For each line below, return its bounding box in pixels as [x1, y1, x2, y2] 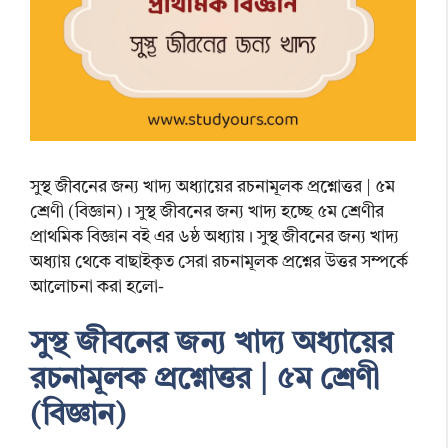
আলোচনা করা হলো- [30, 279, 164, 297]
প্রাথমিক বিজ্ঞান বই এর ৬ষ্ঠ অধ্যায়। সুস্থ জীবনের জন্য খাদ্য [30, 229, 399, 247]
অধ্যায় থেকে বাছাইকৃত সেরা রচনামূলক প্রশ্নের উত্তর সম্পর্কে [30, 254, 408, 272]
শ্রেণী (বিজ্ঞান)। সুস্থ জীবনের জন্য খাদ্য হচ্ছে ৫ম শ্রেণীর [30, 204, 384, 222]
